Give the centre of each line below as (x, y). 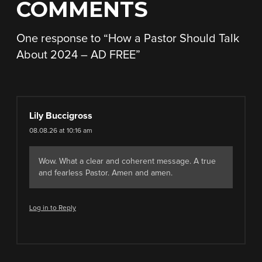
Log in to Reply (53, 208)
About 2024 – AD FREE (76, 55)
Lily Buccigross (61, 116)
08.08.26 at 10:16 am (61, 131)
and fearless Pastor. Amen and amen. (106, 173)
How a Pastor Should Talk (174, 39)
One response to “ (62, 39)
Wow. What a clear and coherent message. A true (127, 161)
